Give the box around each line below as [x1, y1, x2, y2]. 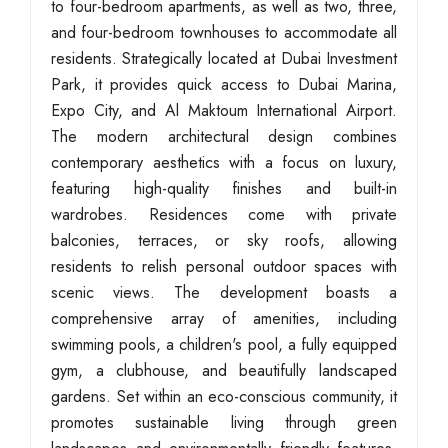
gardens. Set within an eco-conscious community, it [51, 385, 397, 408]
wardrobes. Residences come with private [51, 203, 397, 226]
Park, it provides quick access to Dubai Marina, [51, 73, 397, 96]
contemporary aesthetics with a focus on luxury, [51, 151, 397, 174]
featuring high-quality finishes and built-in [51, 177, 397, 200]
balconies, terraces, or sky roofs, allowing [51, 229, 397, 252]
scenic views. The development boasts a [51, 281, 397, 304]
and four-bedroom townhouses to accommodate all [51, 21, 397, 44]
